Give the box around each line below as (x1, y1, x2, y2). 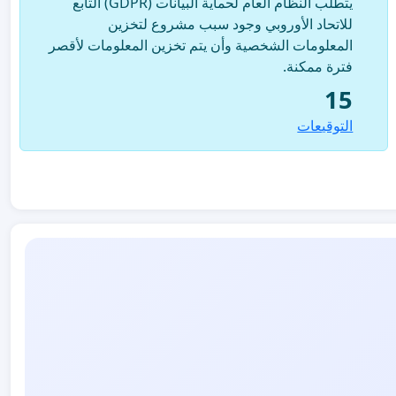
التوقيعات (297, 115, 354, 135)
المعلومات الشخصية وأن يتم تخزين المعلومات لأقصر (49, 34, 354, 55)
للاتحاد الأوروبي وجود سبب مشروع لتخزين (108, 13, 354, 34)
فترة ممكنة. (283, 56, 354, 76)
